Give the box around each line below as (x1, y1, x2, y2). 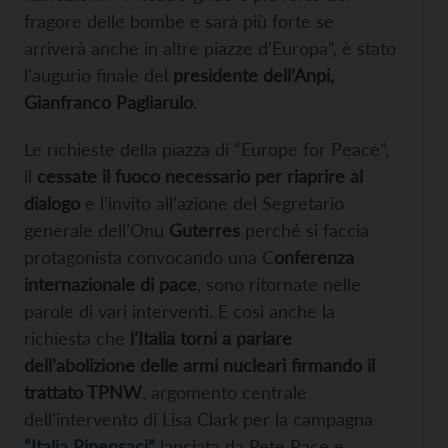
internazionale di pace (24, 272, 197, 295)
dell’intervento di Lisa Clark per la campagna (24, 407, 373, 430)
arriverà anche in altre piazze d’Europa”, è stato (24, 36, 396, 59)
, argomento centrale (142, 380, 307, 403)
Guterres (169, 218, 240, 241)
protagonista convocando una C (24, 245, 274, 268)
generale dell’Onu (24, 218, 169, 241)
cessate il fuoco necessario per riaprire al (37, 164, 363, 187)
